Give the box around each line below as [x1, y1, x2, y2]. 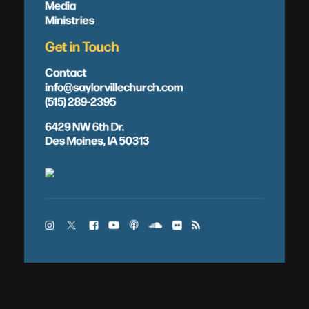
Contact [45, 63, 87, 80]
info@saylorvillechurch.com [45, 78, 183, 94]
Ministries [45, 11, 95, 28]
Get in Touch [45, 36, 119, 55]
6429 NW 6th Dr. [45, 117, 125, 134]
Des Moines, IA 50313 [45, 132, 150, 148]
